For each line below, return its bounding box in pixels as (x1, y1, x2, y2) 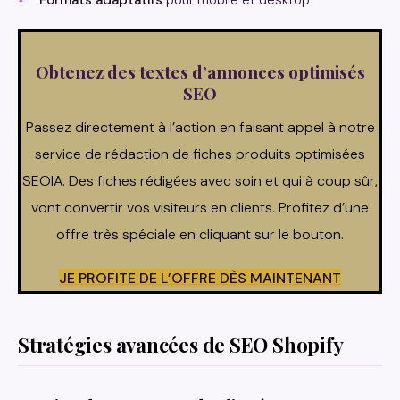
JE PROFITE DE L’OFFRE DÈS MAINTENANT (59, 269, 341, 288)
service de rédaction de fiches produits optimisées (35, 145, 365, 164)
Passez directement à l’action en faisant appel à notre (25, 118, 375, 137)
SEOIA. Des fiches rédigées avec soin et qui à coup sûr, (22, 171, 378, 191)
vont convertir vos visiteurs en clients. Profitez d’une (31, 198, 369, 218)
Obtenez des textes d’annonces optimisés (35, 60, 365, 84)
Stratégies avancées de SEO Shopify (18, 331, 344, 359)
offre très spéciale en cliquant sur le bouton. (56, 225, 344, 245)
